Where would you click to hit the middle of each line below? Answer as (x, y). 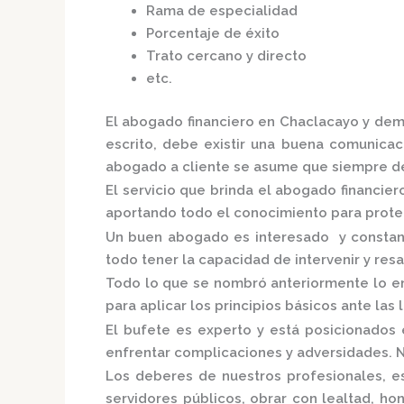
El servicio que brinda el (191, 191)
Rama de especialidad (222, 11)
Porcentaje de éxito (213, 34)
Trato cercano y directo (226, 56)
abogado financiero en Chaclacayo (243, 121)
